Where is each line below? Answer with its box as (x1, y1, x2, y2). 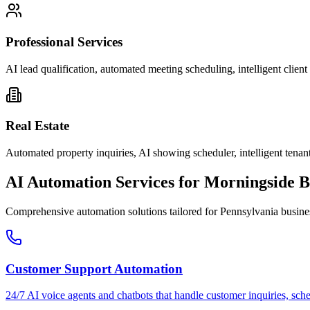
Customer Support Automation (6, 261, 183, 276)
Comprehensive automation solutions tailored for (6, 206, 220, 217)
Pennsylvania (220, 206, 278, 217)
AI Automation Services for (6, 173, 204, 192)
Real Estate (6, 118, 69, 134)
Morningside (204, 173, 295, 192)
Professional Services (6, 35, 122, 50)
